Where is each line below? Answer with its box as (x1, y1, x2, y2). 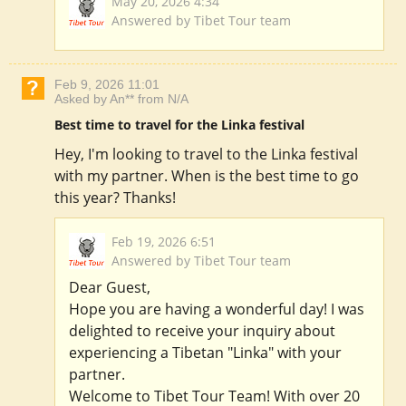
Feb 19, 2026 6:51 (111, 233, 216, 251)
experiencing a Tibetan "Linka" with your (69, 343, 342, 363)
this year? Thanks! (54, 188, 176, 208)
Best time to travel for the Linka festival (54, 116, 304, 134)
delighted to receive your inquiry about (69, 321, 335, 342)
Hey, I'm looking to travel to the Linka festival (54, 144, 358, 165)
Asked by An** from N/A (54, 92, 188, 107)
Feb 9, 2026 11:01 (54, 77, 159, 92)
